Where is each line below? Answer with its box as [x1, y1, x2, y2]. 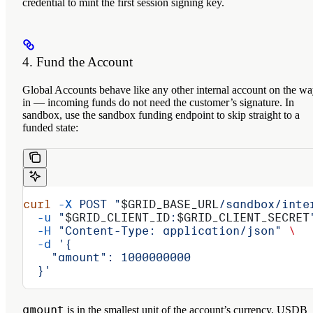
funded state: [22, 122, 78, 134]
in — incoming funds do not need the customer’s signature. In [22, 96, 294, 109]
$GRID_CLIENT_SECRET [177, 211, 310, 225]
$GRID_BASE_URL [121, 198, 219, 212]
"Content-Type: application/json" [51, 224, 282, 238]
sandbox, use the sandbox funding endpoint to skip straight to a [22, 109, 300, 122]
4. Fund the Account [22, 54, 133, 70]
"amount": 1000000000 [23, 251, 191, 265]
